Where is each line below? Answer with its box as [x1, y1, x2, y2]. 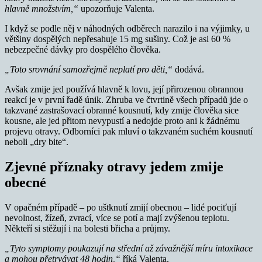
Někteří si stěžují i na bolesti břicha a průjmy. [5, 223, 170, 234]
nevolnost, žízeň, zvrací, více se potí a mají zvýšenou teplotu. [5, 213, 229, 223]
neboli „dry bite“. [5, 137, 68, 147]
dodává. [175, 64, 204, 75]
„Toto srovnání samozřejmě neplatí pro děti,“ [5, 64, 175, 75]
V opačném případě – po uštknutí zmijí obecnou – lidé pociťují [5, 202, 236, 213]
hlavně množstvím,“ [5, 4, 81, 14]
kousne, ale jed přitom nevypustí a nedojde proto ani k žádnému [5, 116, 240, 126]
